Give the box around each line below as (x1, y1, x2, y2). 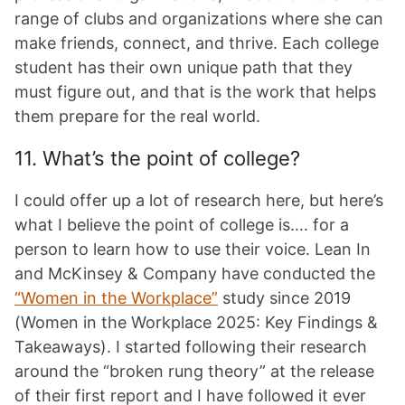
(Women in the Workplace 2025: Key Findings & (14, 313, 378, 332)
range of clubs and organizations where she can (14, 9, 383, 28)
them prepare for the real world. (14, 107, 260, 126)
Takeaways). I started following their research (14, 337, 367, 356)
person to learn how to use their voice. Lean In (14, 240, 371, 259)
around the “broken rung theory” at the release (14, 362, 374, 381)
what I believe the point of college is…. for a (14, 215, 349, 234)
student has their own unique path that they (14, 58, 353, 77)
